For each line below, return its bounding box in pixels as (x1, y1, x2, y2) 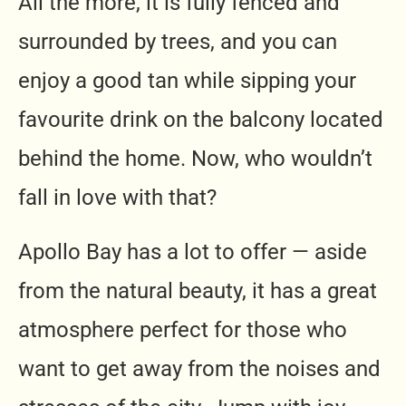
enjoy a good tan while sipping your (18, 67, 356, 93)
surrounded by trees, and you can (18, 28, 337, 54)
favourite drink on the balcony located (18, 106, 383, 132)
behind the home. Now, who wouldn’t (18, 145, 372, 171)
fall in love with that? (18, 184, 217, 210)
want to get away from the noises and (18, 355, 381, 382)
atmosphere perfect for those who (18, 316, 347, 343)
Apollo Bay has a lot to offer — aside (18, 238, 367, 265)
